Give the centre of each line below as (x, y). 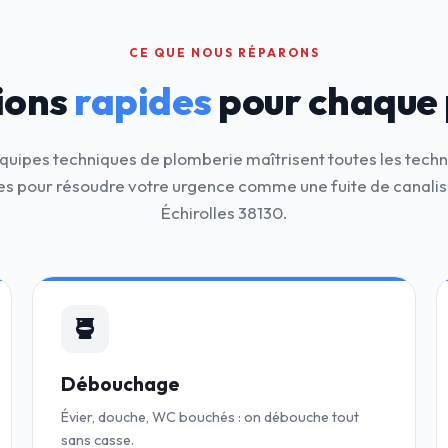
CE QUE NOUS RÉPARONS (224, 52)
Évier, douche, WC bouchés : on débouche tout (210, 417)
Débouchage (120, 384)
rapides (143, 101)
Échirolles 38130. (224, 212)
